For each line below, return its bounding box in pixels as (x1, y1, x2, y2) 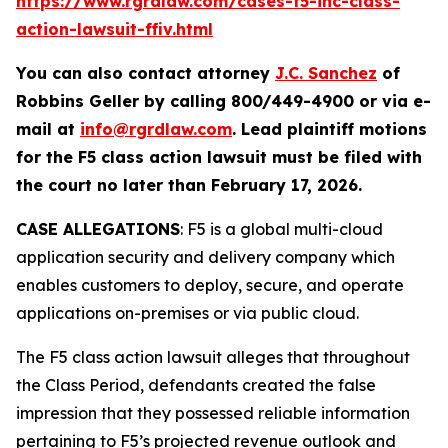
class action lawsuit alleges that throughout (72, 347, 410, 367)
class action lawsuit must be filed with (101, 147, 422, 167)
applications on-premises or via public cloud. (16, 303, 359, 323)
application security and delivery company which (16, 247, 395, 267)
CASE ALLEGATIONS (16, 219, 180, 239)
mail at (16, 119, 80, 139)
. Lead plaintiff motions (232, 119, 427, 139)
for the (16, 147, 78, 167)
